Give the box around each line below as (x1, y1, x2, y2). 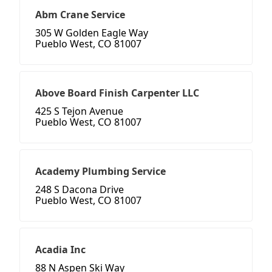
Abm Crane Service (35, 8, 125, 22)
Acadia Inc (35, 243, 86, 257)
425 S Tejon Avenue (35, 104, 123, 118)
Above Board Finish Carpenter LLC (35, 86, 199, 100)
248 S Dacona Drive (35, 183, 124, 197)
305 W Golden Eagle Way (35, 26, 148, 40)
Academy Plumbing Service (35, 165, 166, 178)
